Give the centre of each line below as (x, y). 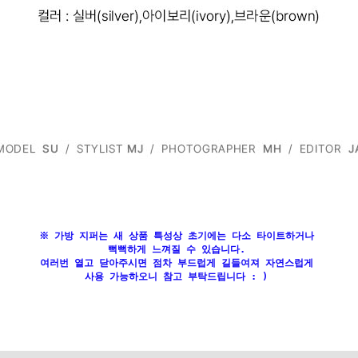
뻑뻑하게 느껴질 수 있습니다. (179, 249)
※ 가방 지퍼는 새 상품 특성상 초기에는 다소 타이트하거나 (179, 236)
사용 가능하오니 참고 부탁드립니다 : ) (179, 276)
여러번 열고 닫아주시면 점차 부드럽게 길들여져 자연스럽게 (179, 263)
